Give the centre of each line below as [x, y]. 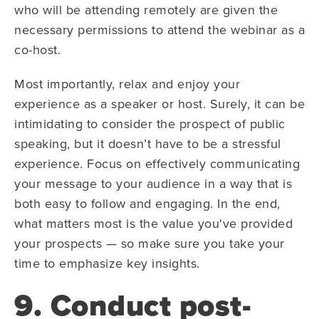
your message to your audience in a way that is [153, 183]
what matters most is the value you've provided [153, 223]
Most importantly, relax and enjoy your [127, 83]
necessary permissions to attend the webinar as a [159, 29]
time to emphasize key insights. [107, 263]
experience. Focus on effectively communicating [157, 163]
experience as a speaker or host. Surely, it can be [159, 103]
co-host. [37, 49]
